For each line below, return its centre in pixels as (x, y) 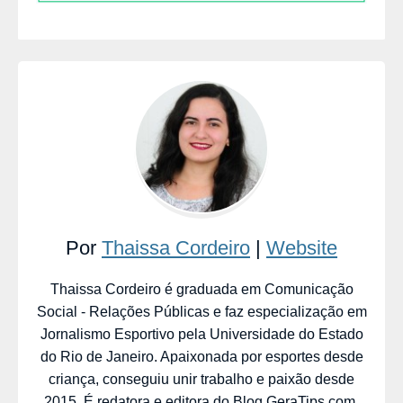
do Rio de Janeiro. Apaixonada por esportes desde (201, 356)
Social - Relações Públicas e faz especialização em (201, 311)
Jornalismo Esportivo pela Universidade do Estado (201, 334)
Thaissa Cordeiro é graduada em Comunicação (201, 289)
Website (302, 247)
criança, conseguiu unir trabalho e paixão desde (201, 379)
